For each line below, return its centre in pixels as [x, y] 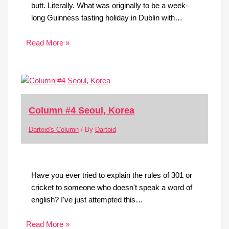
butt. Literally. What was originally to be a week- [109, 6]
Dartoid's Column [53, 129]
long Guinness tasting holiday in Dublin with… [107, 18]
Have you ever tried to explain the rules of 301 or [111, 175]
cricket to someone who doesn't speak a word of [111, 187]
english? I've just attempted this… [87, 200]
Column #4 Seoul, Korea [81, 110]
